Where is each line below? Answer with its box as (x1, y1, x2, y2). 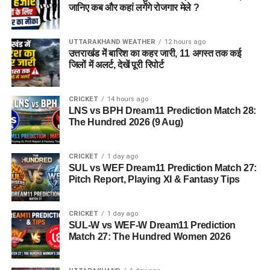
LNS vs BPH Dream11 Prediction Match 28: (68, 105, 257, 116)
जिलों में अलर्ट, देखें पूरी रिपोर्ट (68, 59, 164, 70)
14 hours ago (107, 95, 148, 103)
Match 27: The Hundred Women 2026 (68, 231, 231, 242)
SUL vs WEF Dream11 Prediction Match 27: (68, 162, 257, 173)
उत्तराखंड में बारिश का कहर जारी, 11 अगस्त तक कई (68, 48, 241, 58)
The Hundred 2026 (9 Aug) (68, 116, 183, 127)
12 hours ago (164, 37, 206, 46)
